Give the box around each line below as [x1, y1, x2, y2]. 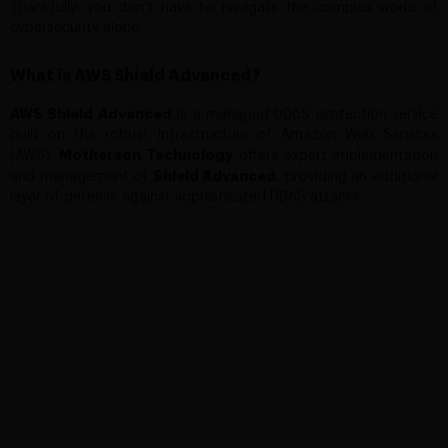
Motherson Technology [59, 148, 233, 163]
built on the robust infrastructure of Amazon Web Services [10, 128, 438, 143]
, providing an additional [276, 170, 439, 185]
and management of [10, 170, 153, 185]
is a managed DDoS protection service [171, 108, 438, 123]
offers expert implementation [233, 149, 438, 164]
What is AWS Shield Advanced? [10, 68, 261, 85]
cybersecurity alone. [10, 21, 142, 36]
